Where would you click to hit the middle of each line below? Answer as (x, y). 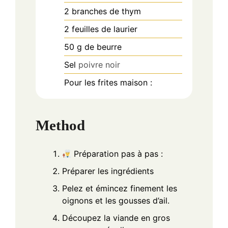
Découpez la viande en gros (116, 218)
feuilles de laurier (105, 29)
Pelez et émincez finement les (120, 189)
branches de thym (106, 11)
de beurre (103, 47)
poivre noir (99, 64)
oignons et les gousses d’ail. (116, 201)
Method (60, 125)
